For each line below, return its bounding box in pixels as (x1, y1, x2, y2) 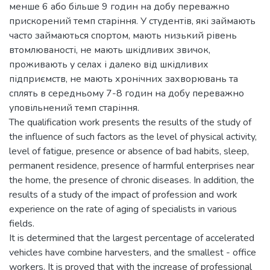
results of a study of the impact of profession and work (9, 188, 237, 201)
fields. (9, 217, 34, 230)
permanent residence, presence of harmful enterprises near (9, 159, 254, 172)
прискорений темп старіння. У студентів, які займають (9, 14, 256, 28)
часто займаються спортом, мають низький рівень (9, 29, 237, 42)
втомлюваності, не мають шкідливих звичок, (9, 43, 210, 57)
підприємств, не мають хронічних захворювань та (9, 72, 238, 86)
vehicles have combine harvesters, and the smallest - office (9, 246, 256, 259)
